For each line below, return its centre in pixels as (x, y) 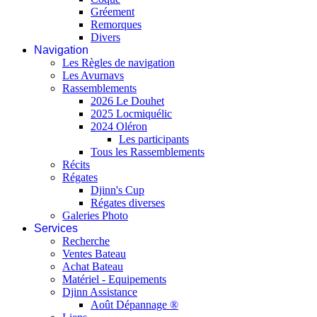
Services (56, 229)
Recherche (86, 241)
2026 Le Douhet (127, 101)
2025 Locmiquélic (131, 114)
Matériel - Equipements (114, 279)
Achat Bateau (93, 267)
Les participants (154, 139)
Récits (76, 165)
